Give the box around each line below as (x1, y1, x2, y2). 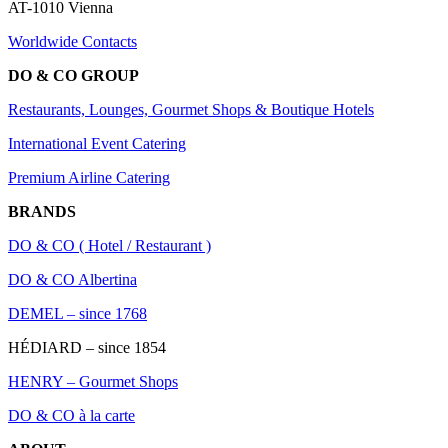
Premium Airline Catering (8, 168, 170, 186)
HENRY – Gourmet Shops (8, 372, 178, 390)
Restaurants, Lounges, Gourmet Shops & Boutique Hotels (8, 100, 374, 118)
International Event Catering (8, 134, 186, 152)
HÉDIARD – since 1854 (8, 338, 166, 356)
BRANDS (8, 202, 76, 220)
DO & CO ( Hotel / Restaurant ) (8, 236, 211, 254)
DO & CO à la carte (8, 406, 135, 424)
